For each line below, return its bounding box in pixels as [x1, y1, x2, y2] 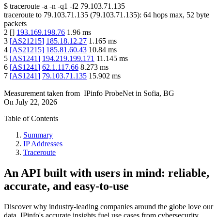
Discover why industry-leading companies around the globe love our [4, 202, 213, 211]
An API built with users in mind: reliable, [4, 167, 209, 180]
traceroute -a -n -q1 [10, 2, 68, 11]
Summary [23, 131, 53, 139]
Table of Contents [4, 114, 58, 123]
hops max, [151, 11, 186, 19]
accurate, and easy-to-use [4, 180, 129, 193]
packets [4, 19, 27, 28]
